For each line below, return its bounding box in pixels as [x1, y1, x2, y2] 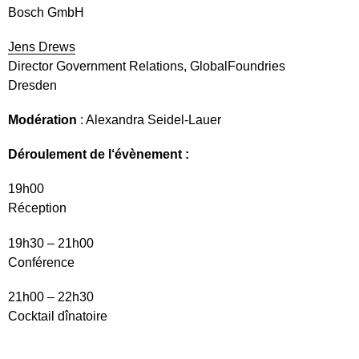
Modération [8, 113, 80, 127]
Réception [8, 201, 67, 216]
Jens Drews [8, 39, 75, 54]
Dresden [8, 78, 57, 92]
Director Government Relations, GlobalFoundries [8, 58, 285, 73]
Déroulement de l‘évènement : [8, 147, 189, 162]
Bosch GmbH [8, 5, 84, 19]
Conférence [8, 255, 75, 269]
